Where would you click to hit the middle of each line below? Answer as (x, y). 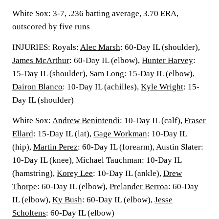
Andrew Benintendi (86, 120)
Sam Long (107, 74)
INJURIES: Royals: (46, 47)
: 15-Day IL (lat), (63, 134)
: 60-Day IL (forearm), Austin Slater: (141, 147)
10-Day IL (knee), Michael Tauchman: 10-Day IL (97, 160)
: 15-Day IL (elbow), (159, 74)
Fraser (195, 120)
